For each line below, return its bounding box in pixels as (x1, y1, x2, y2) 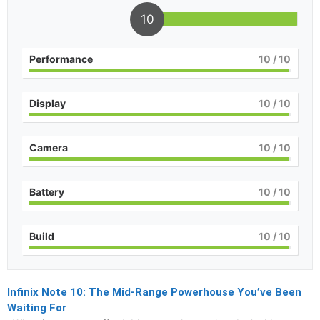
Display (29, 97, 66, 109)
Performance (29, 53, 93, 65)
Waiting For (7, 301, 66, 314)
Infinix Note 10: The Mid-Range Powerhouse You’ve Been (7, 286, 301, 299)
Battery (29, 186, 64, 198)
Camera (29, 141, 68, 154)
